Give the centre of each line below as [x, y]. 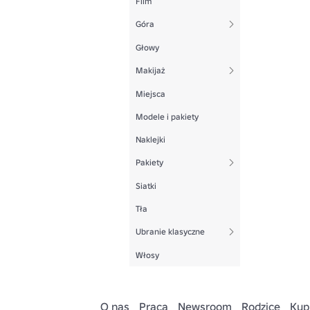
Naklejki [151, 139]
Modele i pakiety [167, 117]
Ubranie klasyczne [170, 231]
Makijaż [150, 70]
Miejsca [151, 94]
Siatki [146, 186]
